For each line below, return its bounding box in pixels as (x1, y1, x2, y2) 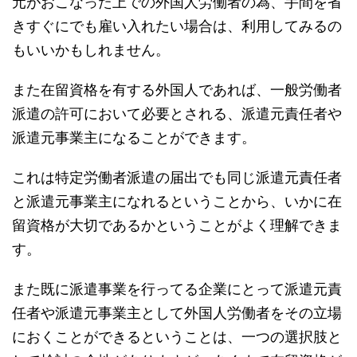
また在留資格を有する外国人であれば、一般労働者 (12, 81, 342, 99)
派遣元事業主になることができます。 (12, 129, 256, 147)
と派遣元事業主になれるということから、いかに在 (12, 193, 342, 210)
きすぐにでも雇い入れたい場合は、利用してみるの (12, 18, 342, 35)
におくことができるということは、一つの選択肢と (12, 328, 342, 346)
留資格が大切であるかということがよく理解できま (12, 217, 342, 234)
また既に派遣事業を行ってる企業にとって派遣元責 (12, 280, 342, 298)
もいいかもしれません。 (12, 41, 170, 59)
